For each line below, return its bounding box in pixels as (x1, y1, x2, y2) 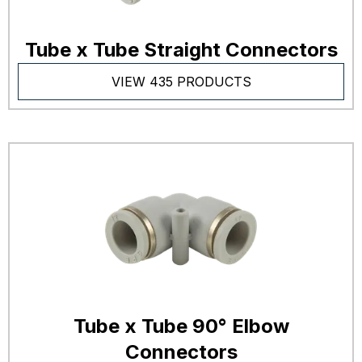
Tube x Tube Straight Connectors (24, 38, 338, 61)
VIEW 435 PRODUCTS (111, 74, 251, 90)
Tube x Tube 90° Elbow (73, 314, 289, 338)
